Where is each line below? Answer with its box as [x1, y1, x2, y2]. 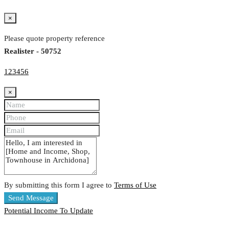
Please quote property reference [4, 34, 105, 43]
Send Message [8, 194, 54, 202]
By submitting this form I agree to [4, 181, 114, 190]
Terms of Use [114, 181, 156, 190]
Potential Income [4, 207, 60, 215]
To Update [60, 207, 93, 215]
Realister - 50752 [4, 47, 61, 56]
